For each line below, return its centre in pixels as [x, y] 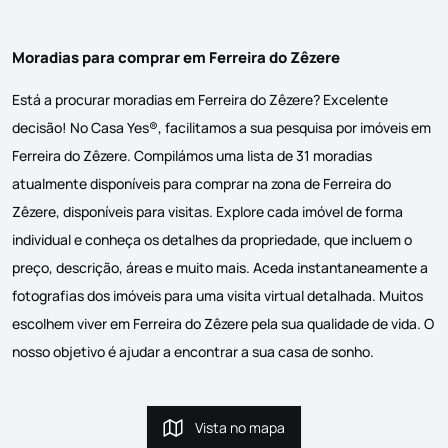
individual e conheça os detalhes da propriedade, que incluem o [212, 240]
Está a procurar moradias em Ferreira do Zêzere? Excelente [200, 100]
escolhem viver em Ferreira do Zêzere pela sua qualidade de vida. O [223, 324]
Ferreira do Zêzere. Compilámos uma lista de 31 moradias [192, 156]
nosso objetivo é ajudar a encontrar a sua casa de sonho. [193, 352]
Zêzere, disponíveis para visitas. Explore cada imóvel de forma [207, 212]
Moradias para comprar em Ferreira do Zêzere [176, 58]
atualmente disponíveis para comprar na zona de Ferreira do [201, 184]
